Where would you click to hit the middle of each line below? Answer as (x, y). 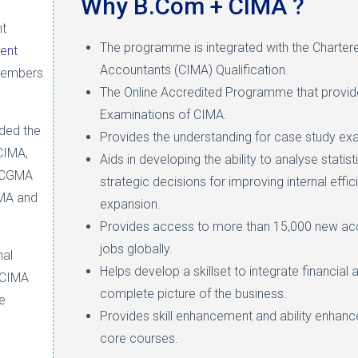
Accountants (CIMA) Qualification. (195, 70)
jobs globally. (137, 249)
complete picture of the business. (194, 294)
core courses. (139, 339)
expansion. (131, 205)
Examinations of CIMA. (164, 115)
